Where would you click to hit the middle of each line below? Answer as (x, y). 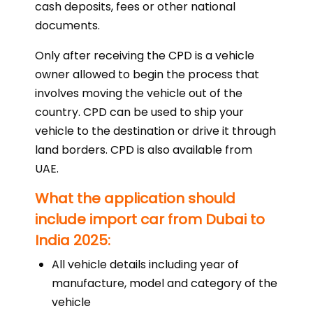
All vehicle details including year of (145, 264)
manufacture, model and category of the (165, 283)
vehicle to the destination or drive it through (155, 131)
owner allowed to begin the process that (147, 74)
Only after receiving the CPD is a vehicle (145, 55)
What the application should (135, 198)
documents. (67, 25)
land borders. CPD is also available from (144, 150)
